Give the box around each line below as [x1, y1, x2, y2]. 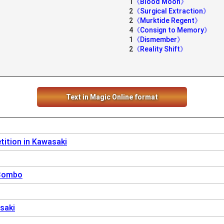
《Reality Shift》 [133, 45, 187, 53]
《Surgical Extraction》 [133, 7, 210, 15]
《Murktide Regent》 [133, 16, 201, 24]
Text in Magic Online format [66, 93, 158, 101]
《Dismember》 [133, 35, 184, 43]
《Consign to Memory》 [133, 26, 211, 34]
